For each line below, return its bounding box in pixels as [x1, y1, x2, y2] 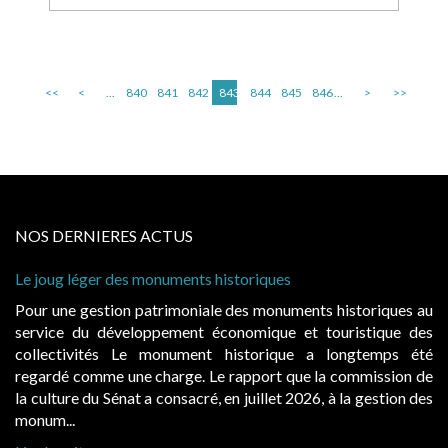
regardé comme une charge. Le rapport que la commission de [15, 366, 433, 385]
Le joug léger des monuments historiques [15, 269, 291, 288]
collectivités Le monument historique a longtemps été [15, 344, 433, 363]
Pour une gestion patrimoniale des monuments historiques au [15, 300, 433, 319]
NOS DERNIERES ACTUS [15, 226, 193, 245]
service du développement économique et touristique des [15, 322, 433, 341]
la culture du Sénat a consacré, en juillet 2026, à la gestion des [15, 388, 433, 407]
